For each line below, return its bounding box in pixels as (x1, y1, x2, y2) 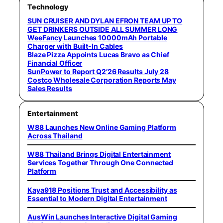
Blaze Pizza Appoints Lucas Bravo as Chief (27, 50, 169, 59)
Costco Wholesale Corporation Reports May (27, 75, 176, 84)
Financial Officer (27, 58, 83, 67)
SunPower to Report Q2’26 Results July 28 (27, 67, 169, 76)
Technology (27, 2, 68, 11)
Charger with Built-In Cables (27, 41, 123, 50)
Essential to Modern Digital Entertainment (27, 194, 167, 203)
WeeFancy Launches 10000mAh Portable (27, 33, 167, 42)
